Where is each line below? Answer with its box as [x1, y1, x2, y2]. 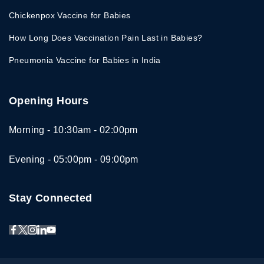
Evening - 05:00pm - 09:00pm [9, 154, 138, 164]
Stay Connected [9, 192, 93, 204]
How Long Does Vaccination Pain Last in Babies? [9, 33, 203, 43]
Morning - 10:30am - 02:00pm [9, 125, 138, 136]
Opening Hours [9, 95, 89, 107]
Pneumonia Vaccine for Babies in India [9, 55, 161, 65]
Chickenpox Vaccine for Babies [9, 11, 131, 21]
